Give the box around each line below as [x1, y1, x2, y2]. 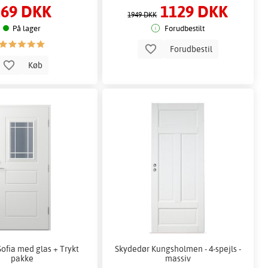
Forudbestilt [164, 23, 205, 33]
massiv [165, 252, 191, 263]
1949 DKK [127, 10, 157, 20]
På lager [13, 23, 41, 33]
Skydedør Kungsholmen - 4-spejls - [114, 243, 241, 254]
